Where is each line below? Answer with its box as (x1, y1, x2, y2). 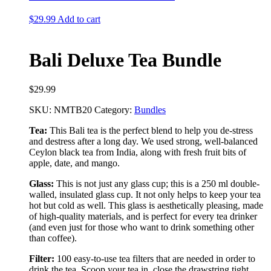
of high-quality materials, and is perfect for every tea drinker (29, 211, 257, 222)
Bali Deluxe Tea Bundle (29, 48, 221, 71)
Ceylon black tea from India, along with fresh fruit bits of (29, 147, 246, 158)
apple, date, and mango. (29, 158, 120, 169)
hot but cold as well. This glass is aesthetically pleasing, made (29, 200, 263, 211)
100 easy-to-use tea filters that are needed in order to (57, 253, 255, 264)
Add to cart (57, 14, 100, 25)
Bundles (134, 105, 166, 116)
